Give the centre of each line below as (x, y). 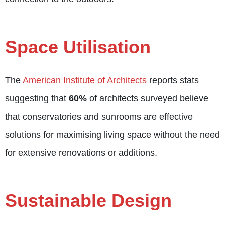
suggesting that (37, 99)
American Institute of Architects (85, 81)
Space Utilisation (78, 47)
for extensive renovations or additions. (81, 153)
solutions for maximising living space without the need (113, 135)
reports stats (173, 81)
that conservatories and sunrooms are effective (99, 117)
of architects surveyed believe (148, 99)
